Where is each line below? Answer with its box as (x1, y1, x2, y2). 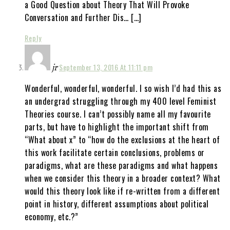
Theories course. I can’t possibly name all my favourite (25, 107, 211, 120)
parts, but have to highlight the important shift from (25, 120, 209, 133)
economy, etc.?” (25, 210, 79, 223)
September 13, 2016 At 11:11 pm (59, 61, 152, 72)
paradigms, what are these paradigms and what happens (25, 159, 218, 171)
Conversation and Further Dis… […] (25, 11, 142, 24)
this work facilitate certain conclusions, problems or (25, 146, 205, 159)
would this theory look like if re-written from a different (25, 184, 220, 197)
